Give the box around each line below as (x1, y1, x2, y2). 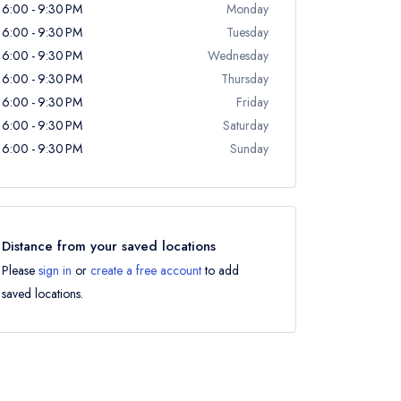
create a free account (90, 261, 201, 279)
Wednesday (208, 47, 269, 64)
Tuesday (226, 23, 269, 41)
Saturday (223, 116, 269, 134)
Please (2, 261, 38, 279)
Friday (236, 93, 269, 111)
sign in (38, 261, 72, 279)
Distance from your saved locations (2, 236, 216, 256)
